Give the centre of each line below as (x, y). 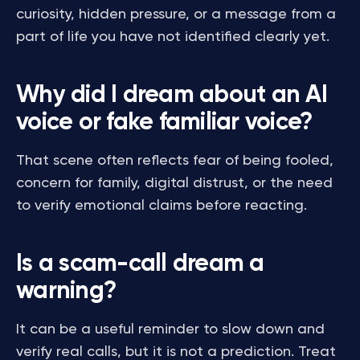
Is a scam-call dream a (140, 264)
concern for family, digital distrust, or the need (174, 183)
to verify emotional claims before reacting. (162, 206)
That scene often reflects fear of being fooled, (175, 161)
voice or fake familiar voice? (164, 123)
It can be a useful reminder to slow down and (170, 329)
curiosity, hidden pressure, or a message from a (176, 14)
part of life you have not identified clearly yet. (173, 37)
